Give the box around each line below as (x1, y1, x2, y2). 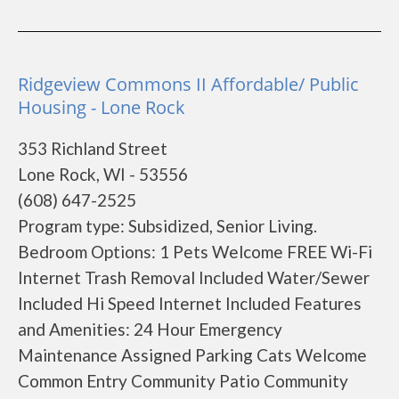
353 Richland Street (18, 138, 167, 159)
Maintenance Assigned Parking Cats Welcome (18, 345, 367, 365)
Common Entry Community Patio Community (18, 370, 348, 391)
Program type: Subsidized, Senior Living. (18, 216, 317, 236)
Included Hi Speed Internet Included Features (18, 293, 362, 313)
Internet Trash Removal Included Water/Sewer (18, 267, 370, 288)
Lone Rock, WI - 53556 (18, 164, 188, 184)
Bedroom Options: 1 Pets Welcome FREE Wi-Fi (18, 241, 372, 262)
